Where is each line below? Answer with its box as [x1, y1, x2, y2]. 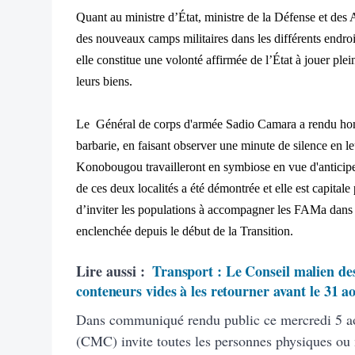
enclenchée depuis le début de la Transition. [76, 223, 293, 238]
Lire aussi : [76, 260, 145, 281]
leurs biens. [76, 74, 132, 88]
